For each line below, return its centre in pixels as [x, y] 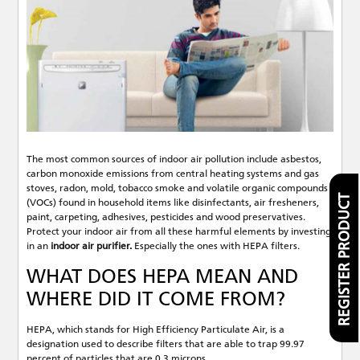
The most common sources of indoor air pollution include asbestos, [174, 159]
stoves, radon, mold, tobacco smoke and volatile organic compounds [178, 188]
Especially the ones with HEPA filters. [216, 245]
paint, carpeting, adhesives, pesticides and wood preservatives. [166, 217]
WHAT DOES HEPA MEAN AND [163, 276]
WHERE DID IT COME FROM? [156, 299]
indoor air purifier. [92, 245]
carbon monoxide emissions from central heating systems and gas [173, 173]
